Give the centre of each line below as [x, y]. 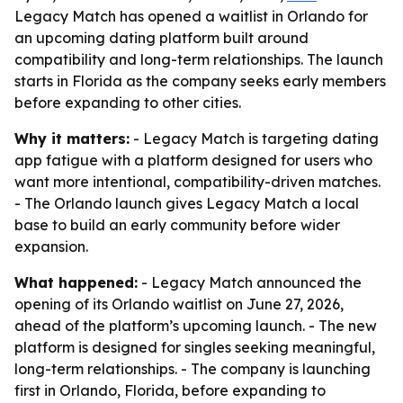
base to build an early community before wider [177, 225]
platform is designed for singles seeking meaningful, [195, 347]
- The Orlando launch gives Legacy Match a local [187, 203]
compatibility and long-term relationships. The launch [199, 59]
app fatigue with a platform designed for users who [193, 160]
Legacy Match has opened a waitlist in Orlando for [191, 16]
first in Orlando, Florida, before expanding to [170, 390]
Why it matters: [72, 139]
